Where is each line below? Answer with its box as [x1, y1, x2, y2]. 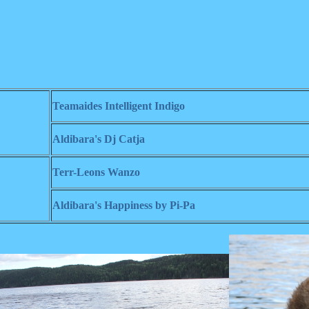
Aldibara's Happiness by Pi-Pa [52, 199, 195, 211]
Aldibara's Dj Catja [52, 133, 145, 145]
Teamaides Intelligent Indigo [52, 100, 185, 112]
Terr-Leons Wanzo [52, 166, 140, 178]
